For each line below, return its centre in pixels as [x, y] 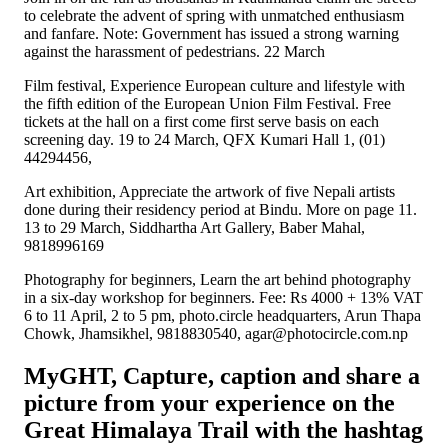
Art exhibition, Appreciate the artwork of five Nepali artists [209, 192]
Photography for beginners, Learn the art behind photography [217, 280]
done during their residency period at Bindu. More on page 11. [220, 210]
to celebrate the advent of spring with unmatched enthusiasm [214, 16]
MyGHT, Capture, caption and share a [222, 376]
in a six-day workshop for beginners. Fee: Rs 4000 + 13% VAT [223, 298]
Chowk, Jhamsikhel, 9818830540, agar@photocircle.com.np [216, 334]
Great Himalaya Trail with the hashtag [223, 430]
